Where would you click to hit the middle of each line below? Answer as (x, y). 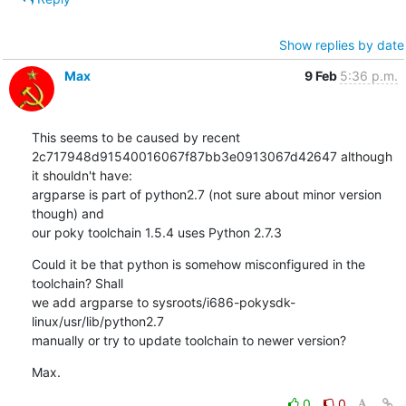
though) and (69, 213)
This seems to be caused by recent (137, 137)
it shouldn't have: (83, 175)
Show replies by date (341, 44)
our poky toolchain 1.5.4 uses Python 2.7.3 (156, 232)
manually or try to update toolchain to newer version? (188, 340)
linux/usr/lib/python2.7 (99, 321)
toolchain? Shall (79, 283)
